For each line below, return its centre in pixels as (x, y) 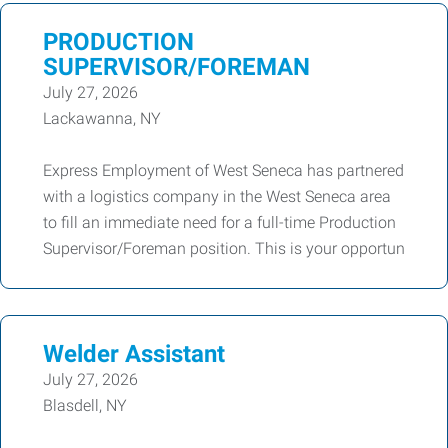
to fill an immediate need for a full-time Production (219, 222)
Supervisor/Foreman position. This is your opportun (224, 248)
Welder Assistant (134, 354)
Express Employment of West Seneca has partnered (223, 170)
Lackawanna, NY (102, 118)
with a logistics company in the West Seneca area (217, 196)
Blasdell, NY (85, 405)
